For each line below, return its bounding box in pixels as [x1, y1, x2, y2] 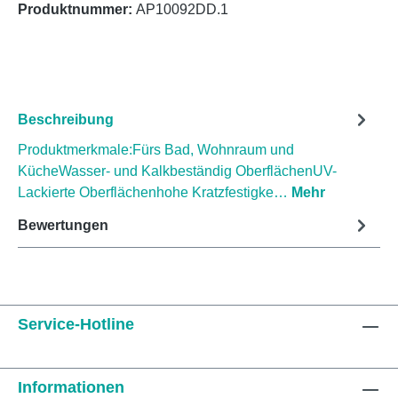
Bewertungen [18, 217, 108, 233]
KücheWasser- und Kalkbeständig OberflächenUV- [18, 163, 337, 179]
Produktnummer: [18, 2, 136, 18]
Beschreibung [18, 111, 114, 127]
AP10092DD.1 [136, 2, 228, 18]
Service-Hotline [18, 315, 134, 334]
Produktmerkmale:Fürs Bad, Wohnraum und [18, 142, 294, 158]
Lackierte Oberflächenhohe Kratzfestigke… [18, 185, 291, 201]
